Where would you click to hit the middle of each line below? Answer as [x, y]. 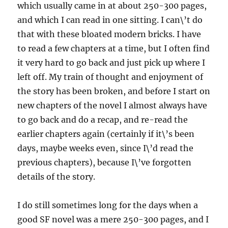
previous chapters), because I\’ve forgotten [105, 163]
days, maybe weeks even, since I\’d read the [106, 148]
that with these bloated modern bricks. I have [109, 34]
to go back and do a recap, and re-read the [103, 120]
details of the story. [56, 177]
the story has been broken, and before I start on [114, 91]
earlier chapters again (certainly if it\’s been [106, 134]
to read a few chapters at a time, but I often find [114, 49]
